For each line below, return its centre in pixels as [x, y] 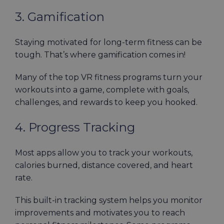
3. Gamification [60, 17]
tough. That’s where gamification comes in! [101, 55]
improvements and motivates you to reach [100, 213]
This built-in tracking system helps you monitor [109, 200]
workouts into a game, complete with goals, [102, 90]
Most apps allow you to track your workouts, [104, 153]
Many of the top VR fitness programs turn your [109, 77]
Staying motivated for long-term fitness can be [108, 42]
